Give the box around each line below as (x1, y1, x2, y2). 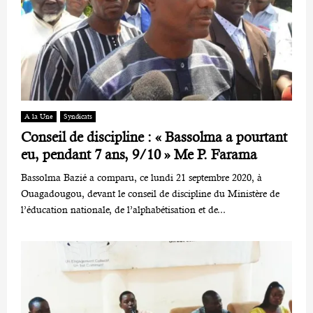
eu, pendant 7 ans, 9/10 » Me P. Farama (21, 147, 257, 163)
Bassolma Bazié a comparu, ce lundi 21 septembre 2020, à (21, 172, 262, 184)
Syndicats (64, 112, 92, 121)
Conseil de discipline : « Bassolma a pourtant (21, 129, 287, 146)
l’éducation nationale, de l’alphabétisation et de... (21, 204, 226, 216)
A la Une (24, 112, 53, 121)
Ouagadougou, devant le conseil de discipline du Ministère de (21, 188, 279, 200)
